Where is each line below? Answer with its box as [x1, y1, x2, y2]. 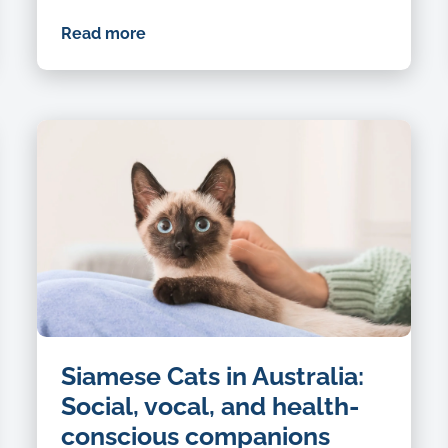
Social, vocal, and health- [60, 390, 359, 421]
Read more [60, 23, 146, 43]
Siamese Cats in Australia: [60, 360, 364, 391]
